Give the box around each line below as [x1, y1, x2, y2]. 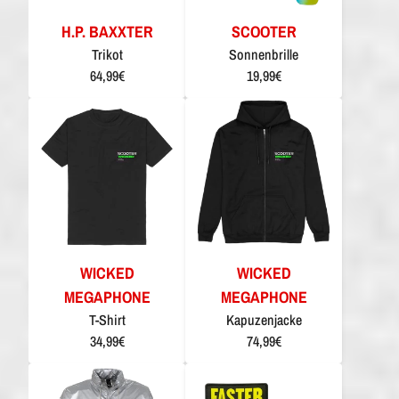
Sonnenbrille [229, 44, 298, 64]
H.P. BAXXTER [61, 20, 153, 43]
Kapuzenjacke [225, 309, 302, 330]
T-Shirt [88, 309, 126, 330]
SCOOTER [231, 20, 297, 43]
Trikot [91, 44, 123, 64]
